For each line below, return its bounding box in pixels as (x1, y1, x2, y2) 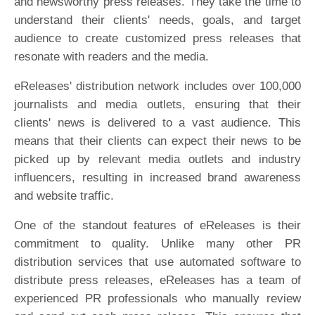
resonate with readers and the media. (14, 50, 209, 63)
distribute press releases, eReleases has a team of (14, 274, 301, 287)
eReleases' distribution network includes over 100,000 (14, 79, 301, 93)
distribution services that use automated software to (14, 255, 301, 269)
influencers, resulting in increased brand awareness (14, 171, 301, 184)
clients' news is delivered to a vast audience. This (14, 116, 301, 129)
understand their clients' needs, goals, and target (14, 13, 301, 27)
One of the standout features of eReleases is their (14, 219, 301, 232)
